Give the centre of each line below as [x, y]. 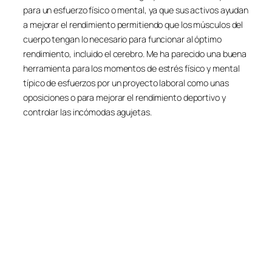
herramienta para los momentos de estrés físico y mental [131, 68]
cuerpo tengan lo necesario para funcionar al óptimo [122, 39]
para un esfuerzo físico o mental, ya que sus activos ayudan [136, 10]
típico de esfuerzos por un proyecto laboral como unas [126, 83]
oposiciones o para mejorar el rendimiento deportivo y [124, 97]
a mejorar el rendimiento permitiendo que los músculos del [133, 24]
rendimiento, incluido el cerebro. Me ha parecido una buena [135, 53]
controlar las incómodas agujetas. [87, 112]
